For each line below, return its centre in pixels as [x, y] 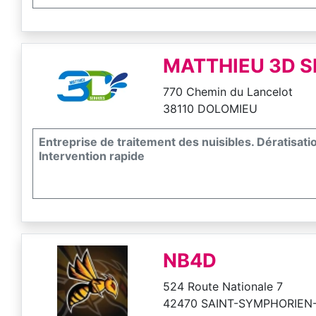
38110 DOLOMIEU [211, 108]
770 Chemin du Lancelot [228, 91]
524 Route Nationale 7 [223, 286]
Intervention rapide [92, 156]
